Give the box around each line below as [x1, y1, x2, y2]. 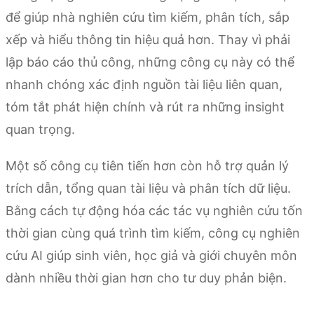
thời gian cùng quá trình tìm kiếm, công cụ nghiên [6, 226, 300, 241]
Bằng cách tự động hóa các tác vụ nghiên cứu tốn [6, 203, 303, 219]
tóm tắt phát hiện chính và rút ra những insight [6, 100, 285, 115]
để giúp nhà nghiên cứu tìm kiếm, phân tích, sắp [6, 10, 289, 25]
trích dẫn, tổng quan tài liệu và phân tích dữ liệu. [6, 181, 291, 196]
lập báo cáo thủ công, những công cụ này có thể [6, 55, 294, 70]
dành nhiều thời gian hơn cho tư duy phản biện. [6, 271, 287, 286]
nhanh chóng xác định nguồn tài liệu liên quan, [6, 77, 282, 93]
